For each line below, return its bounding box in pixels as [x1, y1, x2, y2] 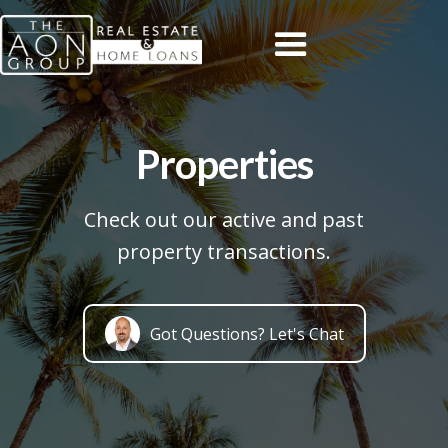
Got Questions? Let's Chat [149, 322, 344, 345]
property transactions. [116, 238, 331, 265]
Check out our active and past [83, 206, 364, 233]
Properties [135, 140, 313, 188]
